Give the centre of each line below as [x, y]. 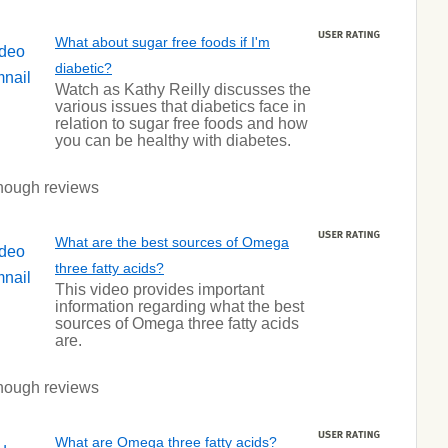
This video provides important [159, 289]
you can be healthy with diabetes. [173, 140]
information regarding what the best [179, 306]
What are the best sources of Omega [172, 242]
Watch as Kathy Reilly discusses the [183, 89]
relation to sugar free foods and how [181, 123]
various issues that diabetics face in [180, 106]
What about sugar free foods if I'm [162, 42]
